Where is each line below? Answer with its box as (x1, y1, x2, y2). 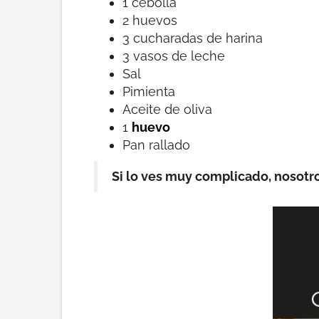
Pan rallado (122, 137, 190, 152)
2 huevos (122, 12, 177, 28)
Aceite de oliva (122, 101, 212, 117)
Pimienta (122, 83, 175, 99)
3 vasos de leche (122, 48, 225, 63)
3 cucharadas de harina (122, 30, 263, 46)
